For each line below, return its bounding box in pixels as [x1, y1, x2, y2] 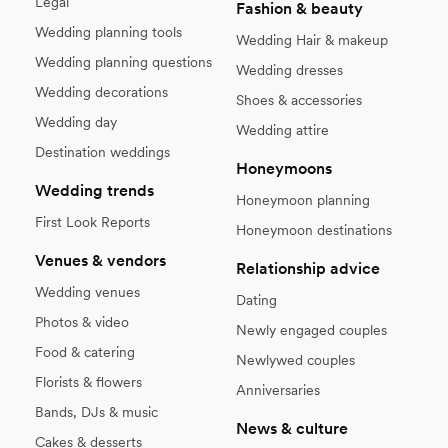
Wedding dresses [236, 61, 343, 78]
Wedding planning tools [35, 23, 182, 40]
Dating [236, 291, 277, 308]
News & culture [236, 418, 348, 438]
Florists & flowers [35, 373, 142, 390]
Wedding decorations [35, 83, 168, 100]
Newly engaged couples [236, 321, 387, 338]
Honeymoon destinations [236, 221, 392, 238]
